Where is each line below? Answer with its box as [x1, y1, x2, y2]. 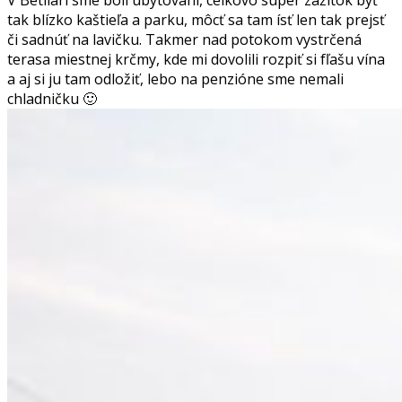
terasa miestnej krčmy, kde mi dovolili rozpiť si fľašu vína [7, 48, 385, 69]
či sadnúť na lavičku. [7, 29, 145, 49]
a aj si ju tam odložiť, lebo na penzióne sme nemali [7, 68, 344, 89]
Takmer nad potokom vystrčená [145, 29, 362, 49]
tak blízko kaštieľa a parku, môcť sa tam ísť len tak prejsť [7, 9, 385, 30]
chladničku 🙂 [7, 88, 97, 109]
